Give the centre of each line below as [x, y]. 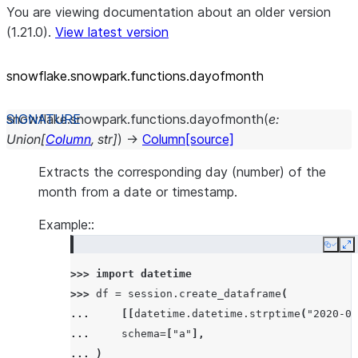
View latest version [112, 32]
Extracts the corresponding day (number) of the [182, 172]
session [150, 294]
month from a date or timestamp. [138, 192]
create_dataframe [230, 294]
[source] [210, 139]
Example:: [66, 225]
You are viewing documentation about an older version [169, 12]
